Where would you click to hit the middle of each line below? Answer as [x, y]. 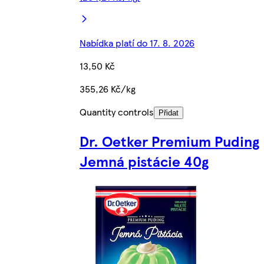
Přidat [169, 113]
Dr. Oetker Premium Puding [169, 141]
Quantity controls [117, 112]
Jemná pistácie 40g [144, 161]
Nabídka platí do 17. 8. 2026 [137, 43]
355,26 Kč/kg [108, 89]
